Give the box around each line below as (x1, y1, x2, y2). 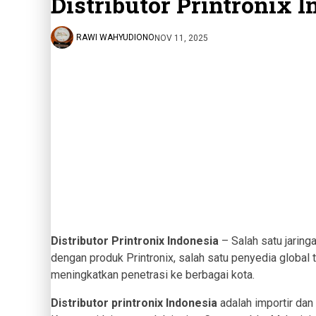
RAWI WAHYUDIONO (76, 32, 154, 43)
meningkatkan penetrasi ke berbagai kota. (51, 268, 255, 282)
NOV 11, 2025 (154, 32, 208, 43)
